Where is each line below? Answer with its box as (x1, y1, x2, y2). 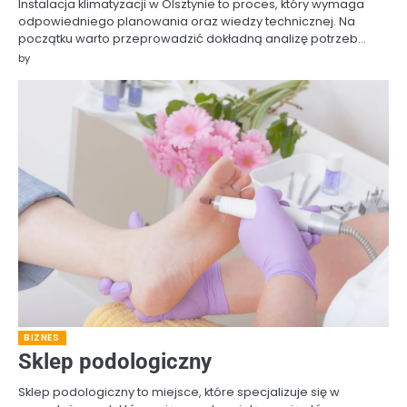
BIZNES (24, 331, 59, 343)
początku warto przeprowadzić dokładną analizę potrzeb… (18, 29, 366, 47)
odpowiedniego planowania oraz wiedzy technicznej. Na (18, 12, 355, 30)
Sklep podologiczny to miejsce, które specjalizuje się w (18, 382, 340, 401)
